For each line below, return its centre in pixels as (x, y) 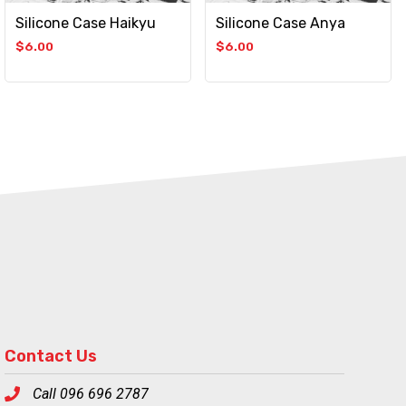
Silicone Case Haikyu (85, 23)
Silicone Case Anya (280, 23)
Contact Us (50, 356)
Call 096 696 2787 (90, 393)
